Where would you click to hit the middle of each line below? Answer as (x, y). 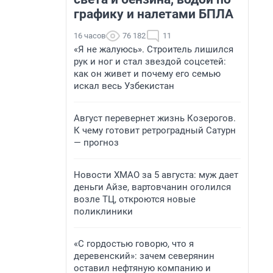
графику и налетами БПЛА (154, 14)
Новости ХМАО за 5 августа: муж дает (156, 175)
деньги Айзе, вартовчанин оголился (152, 187)
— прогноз (96, 143)
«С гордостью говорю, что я (134, 244)
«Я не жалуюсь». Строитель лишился (154, 49)
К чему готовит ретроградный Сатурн (155, 130)
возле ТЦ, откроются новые (135, 199)
